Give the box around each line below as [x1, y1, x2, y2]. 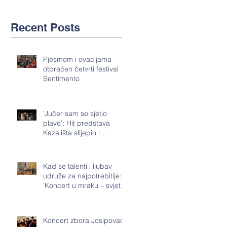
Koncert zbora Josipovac [43, 216, 124, 225]
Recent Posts [11, 21, 80, 34]
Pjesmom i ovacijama [43, 55, 111, 64]
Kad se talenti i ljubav [43, 162, 112, 171]
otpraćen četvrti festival [43, 64, 119, 73]
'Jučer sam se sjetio [43, 109, 107, 118]
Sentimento [43, 74, 80, 83]
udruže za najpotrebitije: [43, 171, 122, 180]
